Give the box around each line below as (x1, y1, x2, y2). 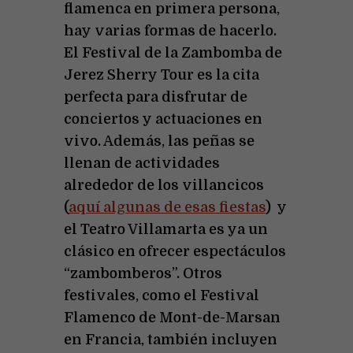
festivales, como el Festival (63, 287, 259, 303)
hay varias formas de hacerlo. (63, 22, 277, 39)
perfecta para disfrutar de (63, 88, 247, 105)
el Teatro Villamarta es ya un (63, 221, 268, 237)
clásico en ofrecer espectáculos (63, 243, 286, 259)
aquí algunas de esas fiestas (68, 199, 266, 215)
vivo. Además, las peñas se (63, 132, 255, 149)
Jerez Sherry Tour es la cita (63, 66, 259, 83)
